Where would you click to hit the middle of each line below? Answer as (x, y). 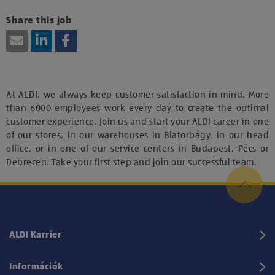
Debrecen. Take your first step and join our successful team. (131, 162)
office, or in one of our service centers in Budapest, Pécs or (137, 149)
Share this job (39, 21)
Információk (37, 266)
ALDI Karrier (35, 234)
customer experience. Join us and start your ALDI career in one (137, 122)
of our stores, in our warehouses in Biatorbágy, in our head (137, 135)
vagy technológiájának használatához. (137, 18)
